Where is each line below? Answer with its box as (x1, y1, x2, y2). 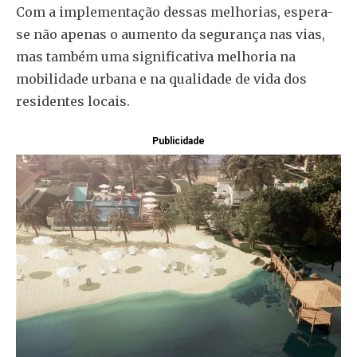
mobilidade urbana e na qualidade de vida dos (16, 71, 307, 87)
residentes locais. (16, 93, 130, 109)
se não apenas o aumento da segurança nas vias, (16, 26, 325, 42)
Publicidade (152, 135, 205, 147)
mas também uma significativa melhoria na (16, 49, 296, 65)
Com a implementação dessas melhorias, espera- (16, 4, 333, 20)
